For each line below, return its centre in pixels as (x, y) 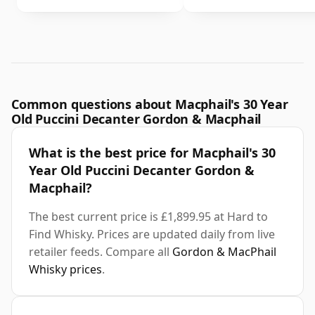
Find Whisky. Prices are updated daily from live (152, 234)
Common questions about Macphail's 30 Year (150, 104)
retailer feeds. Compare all (101, 252)
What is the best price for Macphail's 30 (152, 153)
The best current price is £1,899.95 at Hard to (148, 217)
